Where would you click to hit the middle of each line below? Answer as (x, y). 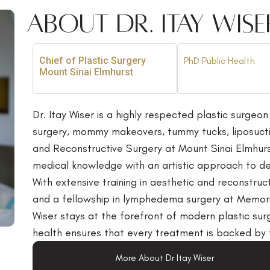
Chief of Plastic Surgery (92, 60)
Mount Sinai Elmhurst (86, 72)
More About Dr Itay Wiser (165, 258)
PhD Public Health (220, 60)
